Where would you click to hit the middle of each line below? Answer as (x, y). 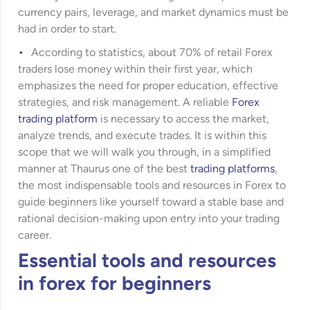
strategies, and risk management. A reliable (125, 103)
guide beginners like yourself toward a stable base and (151, 202)
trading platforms (233, 169)
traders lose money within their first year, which (136, 70)
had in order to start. (67, 29)
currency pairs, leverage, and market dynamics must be (154, 13)
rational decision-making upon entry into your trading (149, 219)
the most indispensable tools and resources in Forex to (152, 186)
